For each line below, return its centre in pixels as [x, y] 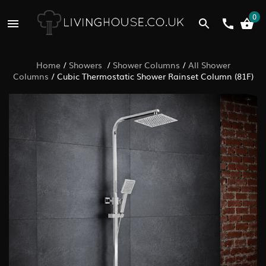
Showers [86, 65]
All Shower [209, 65]
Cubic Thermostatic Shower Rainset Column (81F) [155, 76]
